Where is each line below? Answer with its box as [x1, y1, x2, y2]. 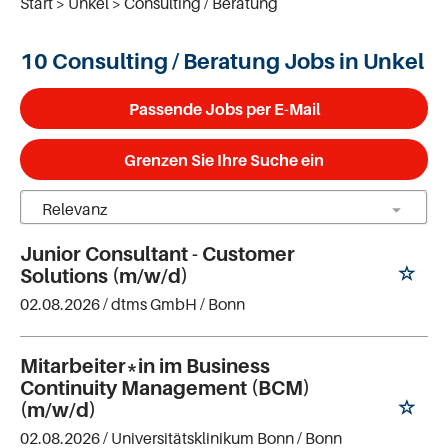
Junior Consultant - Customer [20, 242, 295, 266]
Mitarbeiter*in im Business [20, 353, 270, 378]
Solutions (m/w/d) [20, 264, 188, 288]
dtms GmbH [111, 294, 197, 314]
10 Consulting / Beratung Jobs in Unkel [20, 48, 424, 74]
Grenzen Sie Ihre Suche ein [124, 149, 324, 170]
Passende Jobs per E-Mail [128, 98, 320, 119]
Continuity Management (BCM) [20, 375, 310, 400]
